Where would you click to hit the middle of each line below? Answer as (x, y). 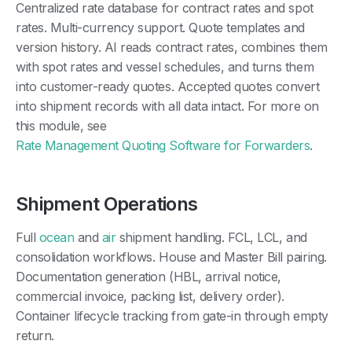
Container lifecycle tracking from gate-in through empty (172, 315)
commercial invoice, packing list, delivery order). (150, 296)
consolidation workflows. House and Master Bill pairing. (171, 257)
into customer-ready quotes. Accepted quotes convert (168, 86)
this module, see (61, 125)
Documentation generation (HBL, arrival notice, (148, 276)
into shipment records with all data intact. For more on (167, 106)
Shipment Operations (107, 203)
